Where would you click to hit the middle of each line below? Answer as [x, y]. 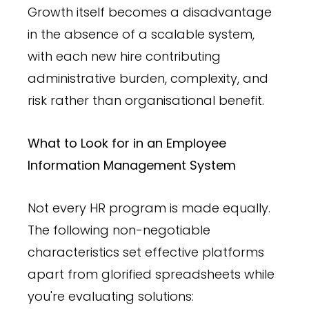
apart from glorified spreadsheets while [151, 274]
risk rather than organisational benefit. [146, 100]
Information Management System [132, 165]
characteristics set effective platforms [146, 252]
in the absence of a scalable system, [141, 34]
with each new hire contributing [124, 56]
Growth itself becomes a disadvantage [150, 12]
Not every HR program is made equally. [149, 208]
